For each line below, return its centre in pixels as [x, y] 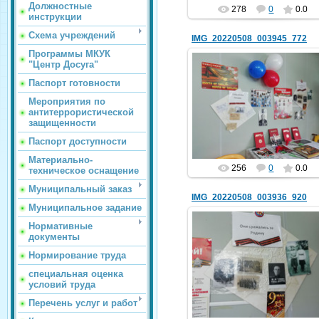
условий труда [62, 284]
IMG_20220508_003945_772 [249, 39]
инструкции [55, 17]
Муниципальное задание [85, 208]
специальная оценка [76, 274]
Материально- [61, 160]
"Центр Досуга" [63, 64]
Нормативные [61, 226]
